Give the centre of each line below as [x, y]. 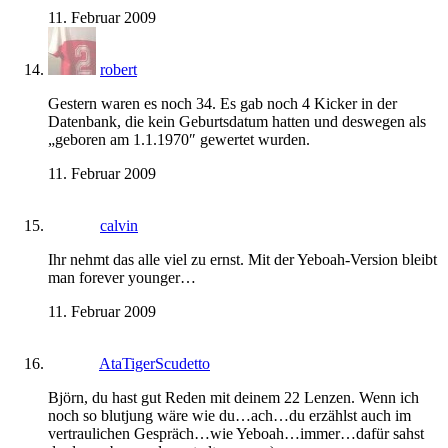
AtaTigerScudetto [154, 364]
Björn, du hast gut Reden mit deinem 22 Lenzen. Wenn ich [233, 398]
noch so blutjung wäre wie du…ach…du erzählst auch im [229, 416]
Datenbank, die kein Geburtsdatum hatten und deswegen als [237, 122]
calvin [119, 226]
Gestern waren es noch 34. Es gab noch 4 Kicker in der [222, 104]
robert [118, 70]
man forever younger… [122, 278]
